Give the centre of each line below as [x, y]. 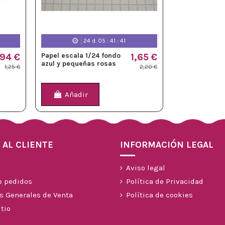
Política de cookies [159, 195]
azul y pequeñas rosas [79, 63]
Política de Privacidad [165, 182]
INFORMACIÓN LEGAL [167, 145]
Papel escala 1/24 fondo [81, 55]
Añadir [76, 95]
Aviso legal [146, 168]
